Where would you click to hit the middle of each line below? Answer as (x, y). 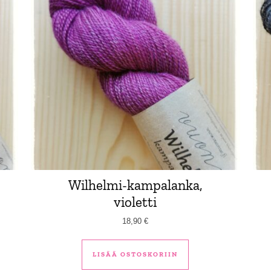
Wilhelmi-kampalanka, (135, 185)
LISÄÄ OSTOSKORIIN (135, 255)
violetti (135, 202)
